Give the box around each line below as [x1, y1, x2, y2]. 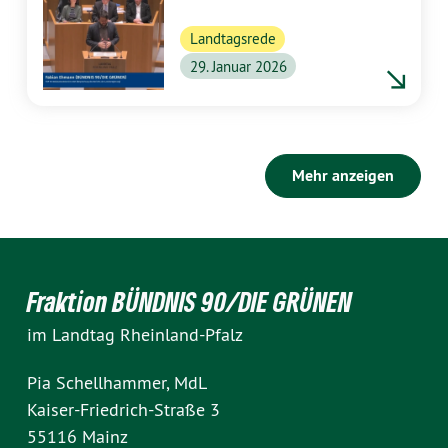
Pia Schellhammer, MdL [27, 371, 207, 395]
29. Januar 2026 [189, 56, 287, 76]
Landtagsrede [189, 29, 276, 49]
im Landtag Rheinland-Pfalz [27, 323, 243, 347]
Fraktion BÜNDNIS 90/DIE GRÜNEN [27, 285, 352, 319]
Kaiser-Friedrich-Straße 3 [27, 398, 220, 422]
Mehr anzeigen [292, 165, 394, 187]
